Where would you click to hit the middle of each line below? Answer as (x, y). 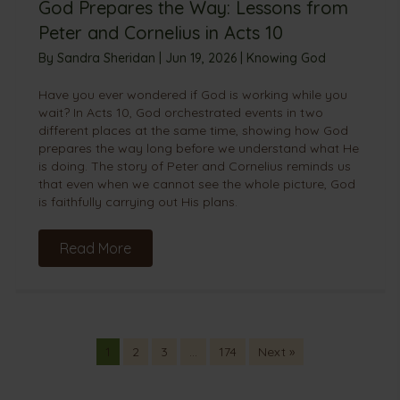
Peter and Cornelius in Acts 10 (160, 33)
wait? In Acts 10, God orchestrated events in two (180, 113)
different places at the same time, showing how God (193, 131)
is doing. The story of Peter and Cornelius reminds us (194, 167)
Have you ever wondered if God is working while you (192, 95)
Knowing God (286, 58)
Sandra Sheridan (108, 58)
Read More (95, 249)
